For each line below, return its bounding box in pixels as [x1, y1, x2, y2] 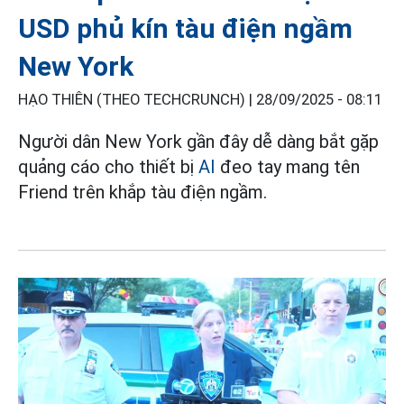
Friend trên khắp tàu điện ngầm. [18, 180, 267, 203]
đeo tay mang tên [216, 155, 360, 178]
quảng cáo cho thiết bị [18, 155, 198, 178]
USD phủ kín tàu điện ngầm [18, 12, 353, 44]
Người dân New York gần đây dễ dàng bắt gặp [18, 130, 379, 152]
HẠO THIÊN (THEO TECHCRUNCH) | [18, 90, 256, 108]
